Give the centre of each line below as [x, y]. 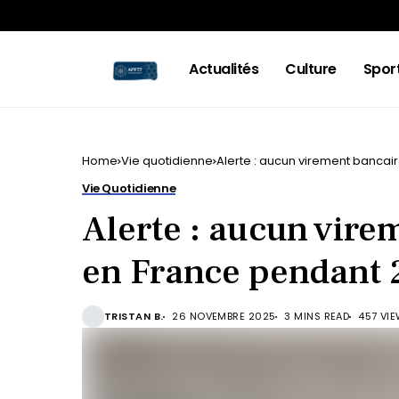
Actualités [224, 69]
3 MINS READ [317, 316]
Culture [311, 69]
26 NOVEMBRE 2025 [224, 316]
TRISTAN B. [134, 316]
